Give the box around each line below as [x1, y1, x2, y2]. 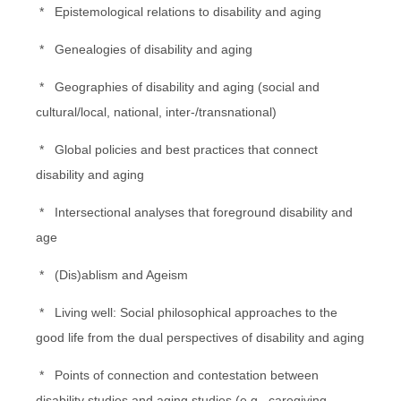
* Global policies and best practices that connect [36, 141, 318, 157]
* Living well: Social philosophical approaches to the [36, 304, 337, 320]
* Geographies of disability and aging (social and [36, 79, 320, 94]
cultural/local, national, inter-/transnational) [36, 104, 277, 119]
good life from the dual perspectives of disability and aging [36, 329, 364, 345]
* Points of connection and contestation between [36, 367, 319, 382]
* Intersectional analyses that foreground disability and [36, 204, 353, 219]
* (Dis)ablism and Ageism [36, 267, 188, 282]
